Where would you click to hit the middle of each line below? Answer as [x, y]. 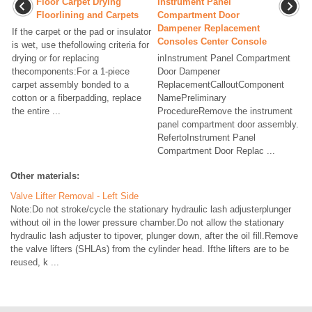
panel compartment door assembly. [228, 124]
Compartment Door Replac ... [216, 151]
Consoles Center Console [212, 41]
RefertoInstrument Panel [206, 138]
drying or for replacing [55, 58]
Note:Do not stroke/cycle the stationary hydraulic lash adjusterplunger [151, 209]
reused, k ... [35, 262]
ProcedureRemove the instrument [225, 111]
